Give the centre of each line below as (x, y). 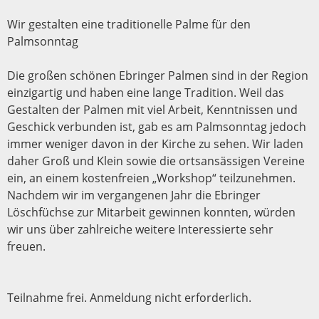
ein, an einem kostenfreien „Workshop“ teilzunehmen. (151, 178)
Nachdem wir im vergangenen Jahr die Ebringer (134, 195)
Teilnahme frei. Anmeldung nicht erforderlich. (129, 297)
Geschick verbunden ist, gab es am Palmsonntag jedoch (157, 126)
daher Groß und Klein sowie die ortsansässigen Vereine (156, 161)
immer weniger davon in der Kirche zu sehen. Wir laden (155, 143)
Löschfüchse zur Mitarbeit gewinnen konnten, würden (151, 212)
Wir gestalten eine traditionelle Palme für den (129, 24)
